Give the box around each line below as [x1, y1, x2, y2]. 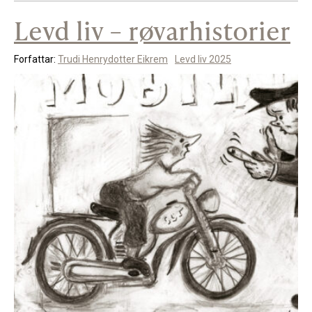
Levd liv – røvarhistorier [14, 13, 290, 49]
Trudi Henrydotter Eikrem [58, 54, 168, 65]
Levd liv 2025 [175, 54, 231, 65]
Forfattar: [14, 54, 58, 65]
